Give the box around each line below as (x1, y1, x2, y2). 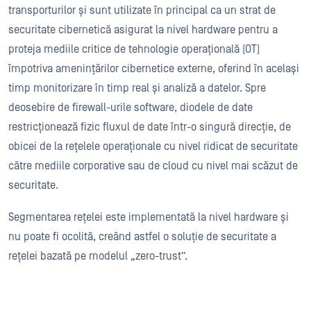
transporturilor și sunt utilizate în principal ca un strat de (8, 4, 276, 17)
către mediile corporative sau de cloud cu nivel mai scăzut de (8, 160, 298, 172)
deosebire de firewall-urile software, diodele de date (8, 101, 253, 114)
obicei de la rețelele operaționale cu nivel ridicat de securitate (8, 140, 298, 153)
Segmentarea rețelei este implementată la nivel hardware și (8, 211, 289, 224)
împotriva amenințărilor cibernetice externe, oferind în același (8, 62, 299, 75)
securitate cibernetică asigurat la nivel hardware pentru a (8, 24, 278, 36)
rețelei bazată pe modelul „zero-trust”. (8, 250, 187, 262)
